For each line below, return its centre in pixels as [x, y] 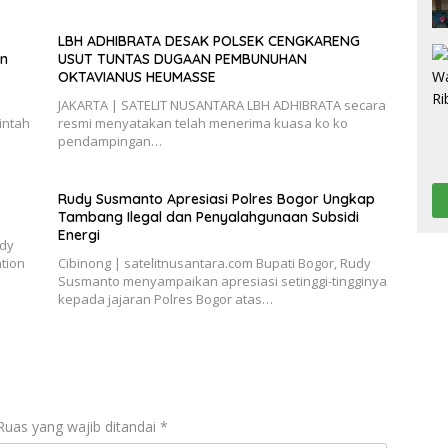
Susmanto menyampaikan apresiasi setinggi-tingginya [222, 280]
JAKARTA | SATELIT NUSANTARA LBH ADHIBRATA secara [221, 104]
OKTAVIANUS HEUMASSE [136, 76]
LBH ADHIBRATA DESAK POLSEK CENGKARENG [208, 40]
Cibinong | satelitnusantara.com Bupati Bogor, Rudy [214, 262]
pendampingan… [109, 140]
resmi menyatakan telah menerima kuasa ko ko [202, 122]
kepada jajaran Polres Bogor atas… [165, 298]
